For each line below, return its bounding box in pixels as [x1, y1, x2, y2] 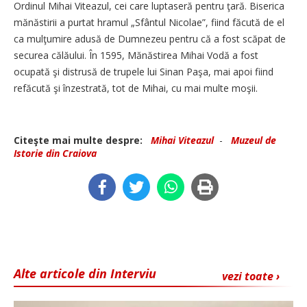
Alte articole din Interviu [14, 265, 156, 282]
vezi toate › [222, 269, 280, 284]
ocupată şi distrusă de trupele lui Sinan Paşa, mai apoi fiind [14, 65, 273, 78]
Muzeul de [231, 134, 276, 147]
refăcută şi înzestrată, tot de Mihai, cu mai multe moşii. [14, 82, 258, 95]
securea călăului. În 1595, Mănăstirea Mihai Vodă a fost [14, 49, 258, 62]
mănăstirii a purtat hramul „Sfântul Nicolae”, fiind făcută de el [14, 16, 284, 29]
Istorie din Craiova [14, 147, 97, 160]
